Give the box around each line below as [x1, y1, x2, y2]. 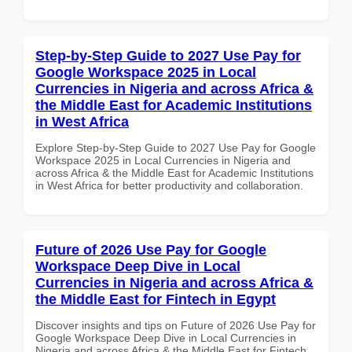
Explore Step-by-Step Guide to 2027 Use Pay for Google [35, 141, 316, 154]
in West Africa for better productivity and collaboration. [35, 178, 303, 192]
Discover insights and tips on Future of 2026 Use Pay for [35, 318, 316, 332]
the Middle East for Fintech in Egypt [35, 291, 276, 307]
